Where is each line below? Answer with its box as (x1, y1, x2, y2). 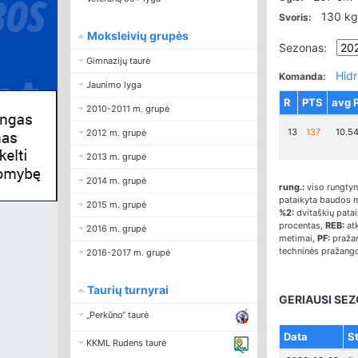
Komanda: (278, 70, 326, 83)
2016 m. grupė (84, 223, 146, 235)
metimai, (278, 233, 317, 245)
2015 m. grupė (84, 199, 146, 211)
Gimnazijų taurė (84, 55, 150, 67)
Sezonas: (278, 41, 327, 55)
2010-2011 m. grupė (84, 103, 169, 115)
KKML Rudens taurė (84, 337, 166, 349)
